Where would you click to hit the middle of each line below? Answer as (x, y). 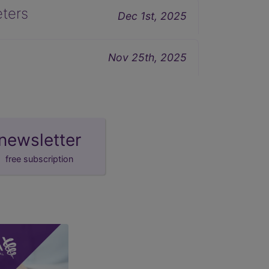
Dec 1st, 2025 (152, 16)
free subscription (39, 159)
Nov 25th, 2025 (147, 57)
